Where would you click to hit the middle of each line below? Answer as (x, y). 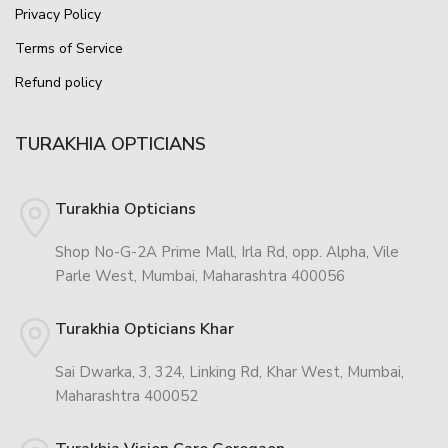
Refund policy (58, 82)
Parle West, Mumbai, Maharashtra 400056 (200, 276)
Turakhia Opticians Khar (144, 329)
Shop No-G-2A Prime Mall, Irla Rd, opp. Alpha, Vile (227, 252)
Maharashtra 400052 (126, 396)
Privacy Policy (58, 14)
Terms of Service (69, 48)
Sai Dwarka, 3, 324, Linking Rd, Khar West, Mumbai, (229, 372)
